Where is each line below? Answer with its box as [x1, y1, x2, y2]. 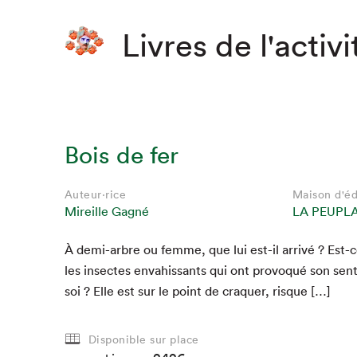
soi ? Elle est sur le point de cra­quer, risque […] [64, 283, 331, 300]
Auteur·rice [64, 187, 127, 202]
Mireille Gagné [64, 203, 149, 220]
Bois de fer [64, 140, 178, 171]
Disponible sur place [88, 331, 199, 347]
